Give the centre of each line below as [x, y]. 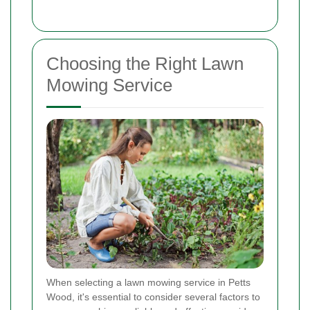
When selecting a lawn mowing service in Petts [148, 283]
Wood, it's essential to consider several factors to [153, 297]
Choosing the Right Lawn [145, 64]
